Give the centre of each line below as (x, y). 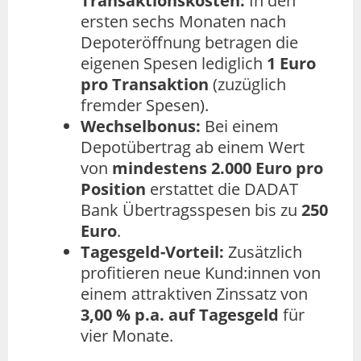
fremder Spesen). (145, 106)
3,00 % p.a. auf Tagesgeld (180, 315)
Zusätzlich (263, 252)
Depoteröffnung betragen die (189, 43)
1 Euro (291, 64)
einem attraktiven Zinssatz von (194, 294)
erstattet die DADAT (222, 189)
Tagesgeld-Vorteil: (152, 252)
